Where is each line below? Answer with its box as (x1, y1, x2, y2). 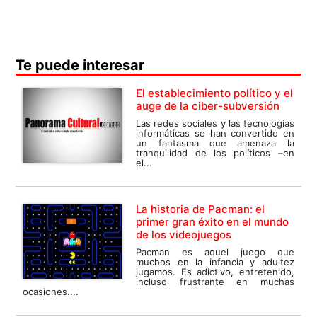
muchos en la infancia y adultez (136, 256, 294, 268)
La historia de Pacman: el (136, 202, 265, 217)
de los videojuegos (136, 228, 232, 242)
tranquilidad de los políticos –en (136, 147, 294, 159)
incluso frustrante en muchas (136, 276, 294, 288)
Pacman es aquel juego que (136, 246, 294, 258)
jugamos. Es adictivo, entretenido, (136, 266, 294, 278)
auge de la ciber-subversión (136, 99, 280, 113)
